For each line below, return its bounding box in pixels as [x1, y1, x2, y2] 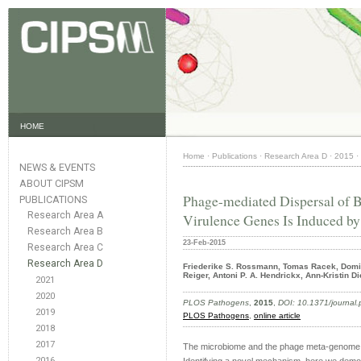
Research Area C [27, 242, 103, 253]
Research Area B [27, 226, 103, 237]
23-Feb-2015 [183, 239, 226, 247]
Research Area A [27, 210, 103, 221]
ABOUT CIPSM [19, 177, 84, 189]
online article [254, 311, 301, 320]
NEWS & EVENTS [19, 161, 95, 173]
